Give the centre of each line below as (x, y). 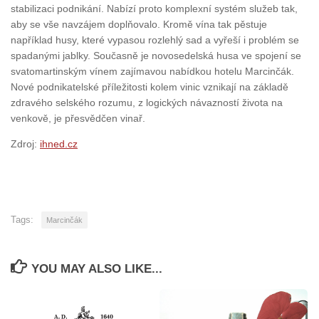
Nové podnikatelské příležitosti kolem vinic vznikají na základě (150, 87)
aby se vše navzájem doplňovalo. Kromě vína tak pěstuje (139, 25)
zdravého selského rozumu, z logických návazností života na (147, 103)
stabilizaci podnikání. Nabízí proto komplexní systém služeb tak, (154, 9)
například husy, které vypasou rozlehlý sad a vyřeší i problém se (155, 40)
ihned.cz (59, 144)
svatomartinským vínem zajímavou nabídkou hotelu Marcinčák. (152, 72)
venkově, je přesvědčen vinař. (78, 119)
